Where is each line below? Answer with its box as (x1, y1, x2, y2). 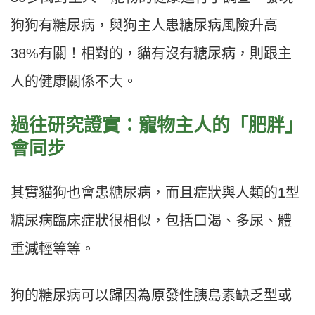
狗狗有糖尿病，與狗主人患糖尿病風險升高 (11, 18, 278, 34)
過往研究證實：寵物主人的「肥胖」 (11, 115, 303, 136)
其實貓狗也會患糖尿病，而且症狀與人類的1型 (11, 185, 300, 201)
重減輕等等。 (11, 241, 95, 257)
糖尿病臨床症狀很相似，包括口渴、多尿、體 (11, 213, 292, 229)
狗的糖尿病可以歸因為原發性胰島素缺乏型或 (11, 288, 292, 304)
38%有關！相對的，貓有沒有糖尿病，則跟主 (11, 46, 292, 62)
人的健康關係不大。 (11, 74, 137, 90)
